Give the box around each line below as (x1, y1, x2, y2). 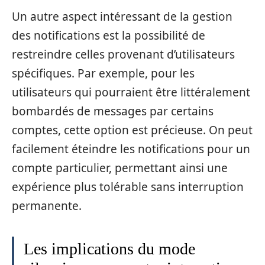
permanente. (12, 198, 82, 214)
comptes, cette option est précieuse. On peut (12, 122, 253, 138)
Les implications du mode (24, 240, 195, 258)
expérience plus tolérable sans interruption (12, 179, 244, 195)
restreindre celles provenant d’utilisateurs (12, 47, 235, 62)
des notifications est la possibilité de (12, 28, 205, 43)
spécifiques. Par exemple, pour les (12, 66, 195, 81)
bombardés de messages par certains (12, 104, 214, 119)
